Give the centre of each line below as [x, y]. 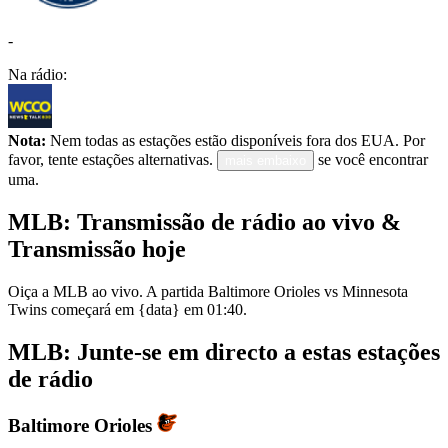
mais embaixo [265, 161]
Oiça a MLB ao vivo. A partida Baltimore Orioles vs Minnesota [208, 291]
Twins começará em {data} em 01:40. [127, 309]
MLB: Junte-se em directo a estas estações [224, 351]
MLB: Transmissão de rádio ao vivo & [204, 221]
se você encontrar [373, 160]
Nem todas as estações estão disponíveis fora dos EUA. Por [235, 141]
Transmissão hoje [97, 248]
